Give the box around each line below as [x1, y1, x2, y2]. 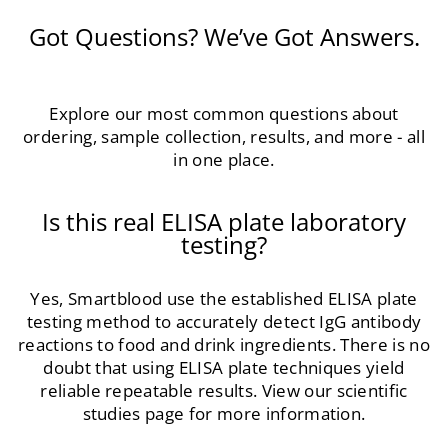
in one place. [173, 147, 275, 171]
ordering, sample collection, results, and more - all [23, 124, 425, 148]
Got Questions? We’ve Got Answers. [28, 20, 420, 53]
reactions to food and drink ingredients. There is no [18, 332, 430, 356]
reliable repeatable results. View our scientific [40, 378, 408, 402]
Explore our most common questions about [49, 101, 399, 125]
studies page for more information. [82, 401, 366, 425]
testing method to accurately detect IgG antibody [26, 309, 422, 333]
